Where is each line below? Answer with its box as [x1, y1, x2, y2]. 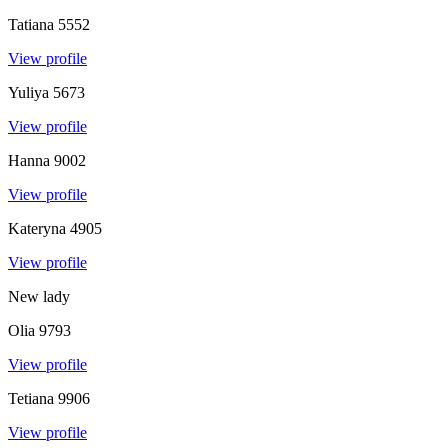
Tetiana [8, 389, 54, 407]
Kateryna [8, 219, 66, 237]
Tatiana [8, 15, 54, 33]
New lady [8, 287, 70, 305]
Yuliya [8, 83, 49, 101]
